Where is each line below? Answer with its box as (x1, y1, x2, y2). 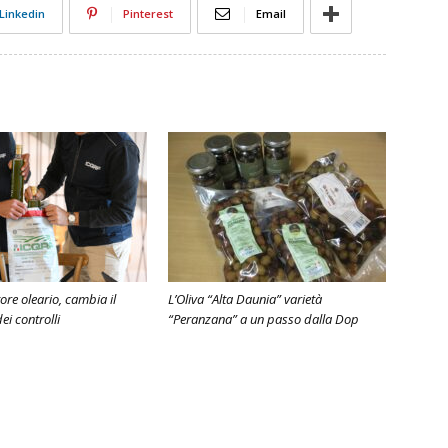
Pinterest (123, 6, 173, 21)
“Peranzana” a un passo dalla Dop (168, 310, 359, 328)
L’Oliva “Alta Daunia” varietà (168, 290, 322, 308)
